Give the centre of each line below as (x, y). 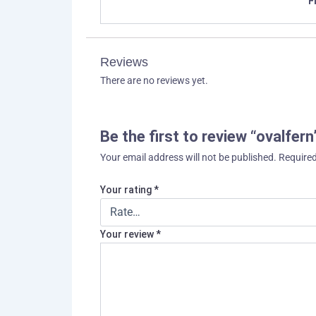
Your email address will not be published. (188, 158)
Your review (128, 234)
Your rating (127, 189)
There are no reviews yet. (154, 80)
